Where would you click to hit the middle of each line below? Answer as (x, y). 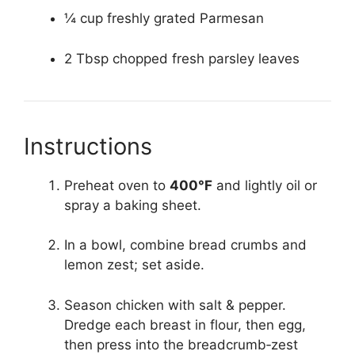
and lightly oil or (265, 185)
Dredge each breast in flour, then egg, (185, 324)
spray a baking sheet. (133, 205)
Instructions (88, 146)
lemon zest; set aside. (134, 265)
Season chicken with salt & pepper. (175, 305)
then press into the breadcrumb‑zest (181, 344)
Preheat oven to (117, 185)
